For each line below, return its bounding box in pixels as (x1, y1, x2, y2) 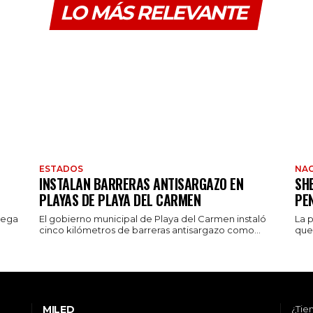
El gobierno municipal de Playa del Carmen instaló (39, 213, 266, 225)
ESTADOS (39, 163, 83, 175)
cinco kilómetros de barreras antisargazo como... (39, 224, 261, 236)
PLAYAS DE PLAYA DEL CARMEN (39, 189, 201, 211)
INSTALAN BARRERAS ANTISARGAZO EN (39, 173, 243, 195)
